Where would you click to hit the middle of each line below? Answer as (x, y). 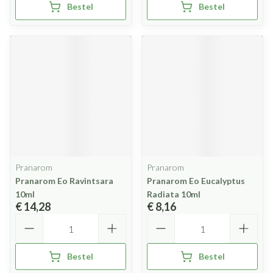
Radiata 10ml (174, 194)
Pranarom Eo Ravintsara (64, 181)
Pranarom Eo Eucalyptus (196, 181)
